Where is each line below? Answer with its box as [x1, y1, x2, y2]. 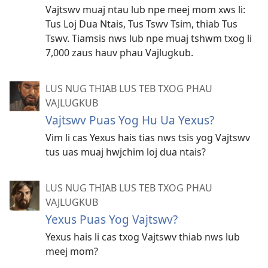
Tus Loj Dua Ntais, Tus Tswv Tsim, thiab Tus [45, 17, 237, 31]
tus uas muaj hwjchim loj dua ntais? [45, 145, 206, 159]
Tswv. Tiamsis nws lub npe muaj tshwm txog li [45, 31, 252, 45]
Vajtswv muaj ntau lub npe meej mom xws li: [45, 2, 245, 16]
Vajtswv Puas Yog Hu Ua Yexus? [45, 111, 214, 128]
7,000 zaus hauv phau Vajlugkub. [45, 45, 193, 59]
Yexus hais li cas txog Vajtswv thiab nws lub [45, 230, 240, 243]
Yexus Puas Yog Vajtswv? [45, 211, 178, 227]
